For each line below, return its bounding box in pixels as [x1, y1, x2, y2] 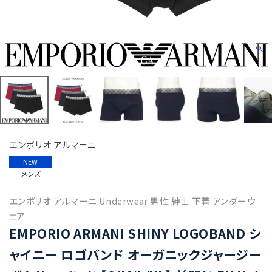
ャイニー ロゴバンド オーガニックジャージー [9, 245, 262, 264]
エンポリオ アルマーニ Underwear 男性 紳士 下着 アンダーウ [9, 194, 256, 208]
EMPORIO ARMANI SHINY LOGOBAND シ [9, 223, 262, 243]
